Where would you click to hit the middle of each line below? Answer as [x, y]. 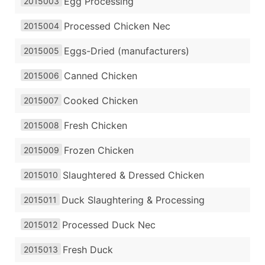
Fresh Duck [88, 250]
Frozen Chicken [99, 151]
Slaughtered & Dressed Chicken [133, 175]
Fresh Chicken [96, 126]
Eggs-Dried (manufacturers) [127, 51]
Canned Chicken [101, 76]
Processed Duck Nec [109, 225]
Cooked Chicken [101, 101]
